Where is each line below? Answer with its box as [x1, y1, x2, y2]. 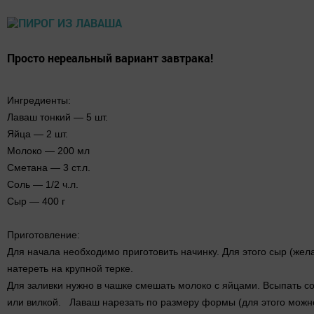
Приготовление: [7, 228, 80, 240]
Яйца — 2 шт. [7, 128, 68, 139]
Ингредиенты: [7, 94, 71, 106]
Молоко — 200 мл [7, 144, 90, 156]
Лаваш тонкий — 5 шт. [7, 111, 108, 123]
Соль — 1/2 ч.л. [7, 178, 78, 190]
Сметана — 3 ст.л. [7, 161, 90, 173]
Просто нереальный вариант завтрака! [7, 50, 213, 65]
